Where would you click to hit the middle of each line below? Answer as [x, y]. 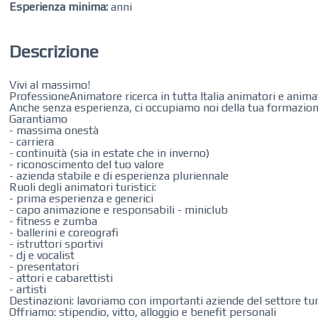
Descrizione [54, 51]
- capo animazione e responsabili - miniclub [119, 210]
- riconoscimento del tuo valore [87, 164]
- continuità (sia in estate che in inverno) [110, 153]
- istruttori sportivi [56, 244]
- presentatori [44, 267]
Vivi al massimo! [50, 85]
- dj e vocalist [42, 255]
